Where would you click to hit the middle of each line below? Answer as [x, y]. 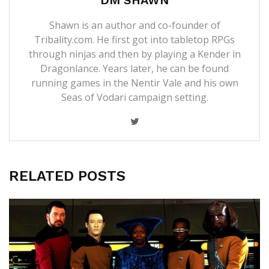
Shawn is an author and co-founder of [134, 25]
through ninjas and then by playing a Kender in [134, 54]
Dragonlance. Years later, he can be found [134, 68]
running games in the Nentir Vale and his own [134, 83]
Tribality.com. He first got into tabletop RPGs [134, 39]
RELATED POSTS [67, 176]
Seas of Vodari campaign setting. [134, 97]
